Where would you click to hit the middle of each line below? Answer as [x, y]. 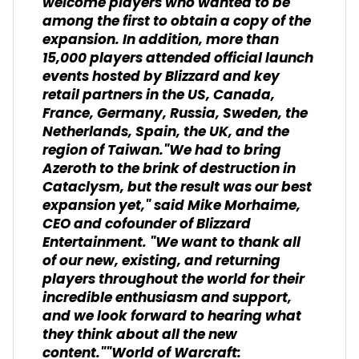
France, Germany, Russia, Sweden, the [175, 114]
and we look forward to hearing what [172, 317]
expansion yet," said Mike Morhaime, [171, 206]
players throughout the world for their [173, 280]
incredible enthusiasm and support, [167, 298]
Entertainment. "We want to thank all [171, 243]
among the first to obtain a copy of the [177, 22]
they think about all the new [140, 335]
